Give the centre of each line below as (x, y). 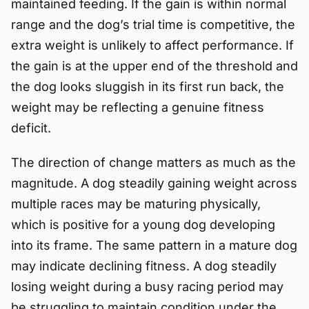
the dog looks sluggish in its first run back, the (148, 87)
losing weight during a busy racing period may (147, 287)
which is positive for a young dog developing (143, 225)
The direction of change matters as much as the (153, 163)
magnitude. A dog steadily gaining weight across (154, 183)
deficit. (31, 128)
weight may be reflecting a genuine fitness (138, 108)
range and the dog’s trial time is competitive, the (153, 25)
